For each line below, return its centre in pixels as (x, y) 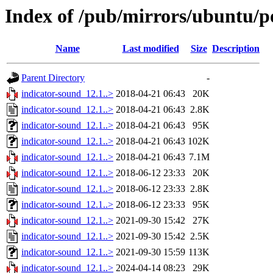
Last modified (151, 49)
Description (236, 49)
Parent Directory (53, 78)
